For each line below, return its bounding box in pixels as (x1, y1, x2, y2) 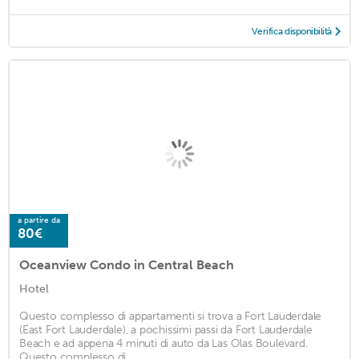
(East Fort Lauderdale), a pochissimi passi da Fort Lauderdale (19, 323, 313, 337)
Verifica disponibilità (251, 25, 332, 37)
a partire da (18, 216, 60, 226)
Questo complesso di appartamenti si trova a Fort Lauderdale (19, 309, 322, 324)
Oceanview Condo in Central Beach (19, 257, 234, 273)
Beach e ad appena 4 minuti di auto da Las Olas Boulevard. (19, 337, 308, 351)
